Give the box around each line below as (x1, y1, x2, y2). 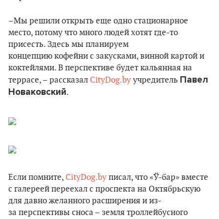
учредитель (131, 75, 180, 85)
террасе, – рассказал (8, 75, 90, 85)
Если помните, (8, 173, 66, 182)
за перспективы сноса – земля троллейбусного (8, 208, 188, 218)
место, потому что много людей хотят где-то (8, 28, 178, 38)
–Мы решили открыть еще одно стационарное (8, 16, 188, 26)
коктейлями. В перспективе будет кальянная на (8, 63, 192, 73)
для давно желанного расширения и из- (8, 196, 161, 206)
